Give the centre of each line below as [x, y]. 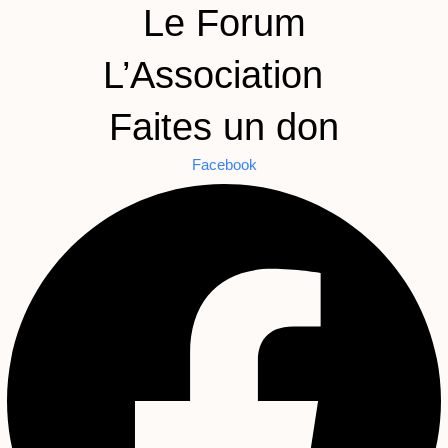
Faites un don [224, 127]
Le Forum [224, 23]
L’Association [213, 75]
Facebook [224, 165]
